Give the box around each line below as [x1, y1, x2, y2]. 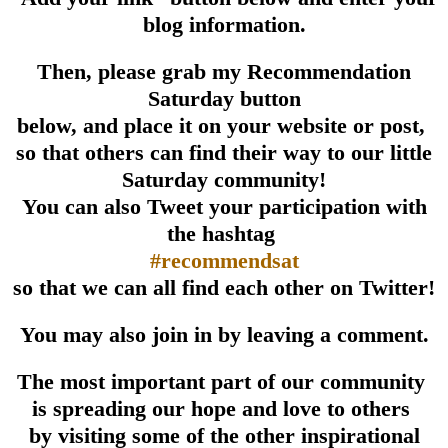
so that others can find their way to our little [16, 139, 432, 165]
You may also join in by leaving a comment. [19, 321, 429, 347]
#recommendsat [149, 247, 299, 273]
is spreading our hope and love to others [32, 395, 416, 421]
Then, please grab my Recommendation [37, 58, 411, 84]
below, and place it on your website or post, [17, 112, 431, 138]
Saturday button [147, 85, 301, 111]
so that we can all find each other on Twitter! [13, 274, 435, 300]
